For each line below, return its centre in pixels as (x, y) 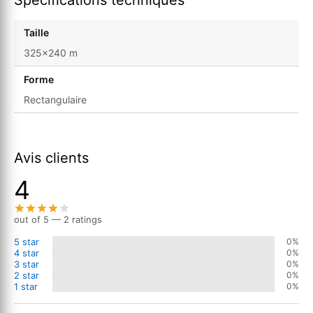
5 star (27, 241)
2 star (27, 275)
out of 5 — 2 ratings (58, 219)
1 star (26, 286)
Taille (36, 32)
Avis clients (51, 158)
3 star (27, 264)
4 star (27, 253)
